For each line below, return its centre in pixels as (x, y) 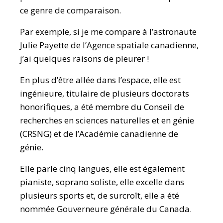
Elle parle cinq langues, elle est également (102, 168)
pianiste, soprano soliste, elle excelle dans (102, 182)
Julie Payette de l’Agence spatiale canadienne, (109, 45)
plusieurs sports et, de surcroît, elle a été (100, 195)
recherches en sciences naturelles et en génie (107, 120)
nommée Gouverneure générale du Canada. (106, 209)
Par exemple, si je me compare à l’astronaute (108, 32)
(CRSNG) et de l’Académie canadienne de (99, 134)
